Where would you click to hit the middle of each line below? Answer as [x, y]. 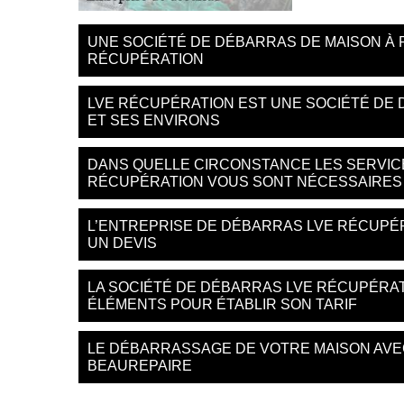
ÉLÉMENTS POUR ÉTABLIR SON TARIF [222, 304]
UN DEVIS [122, 243]
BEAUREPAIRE [140, 366]
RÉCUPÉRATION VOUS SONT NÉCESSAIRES [245, 182]
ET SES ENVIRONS [154, 120]
